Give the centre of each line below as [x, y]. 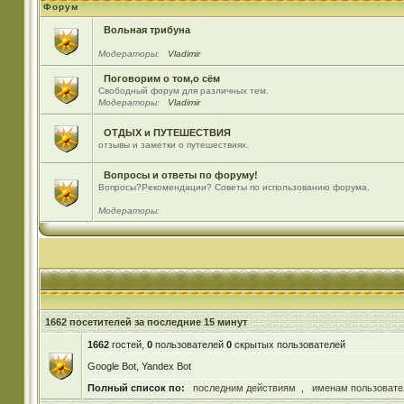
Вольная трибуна [147, 30]
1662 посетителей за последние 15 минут [146, 322]
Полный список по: [136, 388]
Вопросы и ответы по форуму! [180, 175]
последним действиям [244, 388]
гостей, [128, 344]
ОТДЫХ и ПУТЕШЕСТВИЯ [167, 133]
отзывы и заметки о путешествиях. [173, 145]
